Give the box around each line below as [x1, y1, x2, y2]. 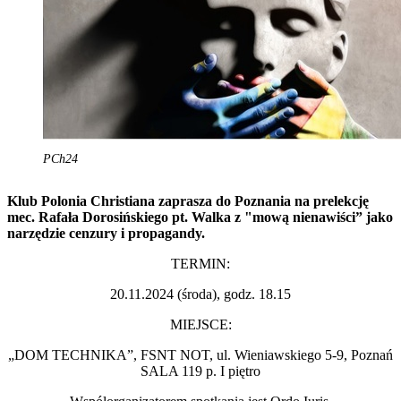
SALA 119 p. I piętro [141, 363, 260, 379]
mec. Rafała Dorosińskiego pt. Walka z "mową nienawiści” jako [7, 209, 393, 225]
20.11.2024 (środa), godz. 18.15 [110, 286, 291, 302]
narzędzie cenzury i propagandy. [7, 225, 205, 241]
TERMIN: [171, 255, 230, 271]
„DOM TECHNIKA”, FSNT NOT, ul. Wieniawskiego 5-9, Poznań [8, 346, 393, 363]
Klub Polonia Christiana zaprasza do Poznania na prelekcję [7, 192, 369, 209]
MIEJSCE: [169, 316, 232, 332]
